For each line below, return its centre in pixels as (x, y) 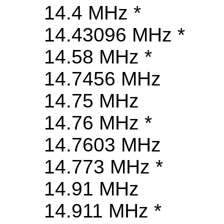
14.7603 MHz (102, 145)
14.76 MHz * (98, 123)
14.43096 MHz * (114, 35)
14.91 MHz (91, 189)
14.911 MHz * (103, 211)
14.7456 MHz (102, 79)
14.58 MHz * (98, 57)
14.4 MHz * (92, 13)
